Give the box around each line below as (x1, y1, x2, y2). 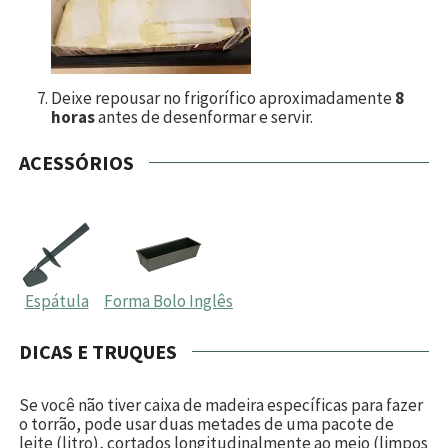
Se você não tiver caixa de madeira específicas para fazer (19, 393, 423, 416)
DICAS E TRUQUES (19, 338, 177, 364)
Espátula (24, 289, 89, 312)
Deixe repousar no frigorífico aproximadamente (51, 86, 395, 109)
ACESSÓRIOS (19, 149, 134, 175)
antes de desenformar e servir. (95, 105, 313, 128)
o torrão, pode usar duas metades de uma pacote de (19, 412, 394, 435)
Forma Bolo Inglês (104, 289, 233, 312)
